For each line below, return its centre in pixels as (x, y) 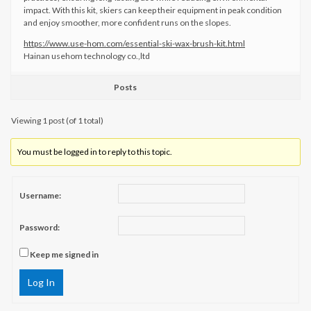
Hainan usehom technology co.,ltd (87, 56)
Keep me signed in (64, 254)
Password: (40, 227)
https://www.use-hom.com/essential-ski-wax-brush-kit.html (134, 43)
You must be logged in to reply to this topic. (95, 152)
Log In (41, 282)
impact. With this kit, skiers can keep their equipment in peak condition (153, 10)
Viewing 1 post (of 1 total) (57, 120)
